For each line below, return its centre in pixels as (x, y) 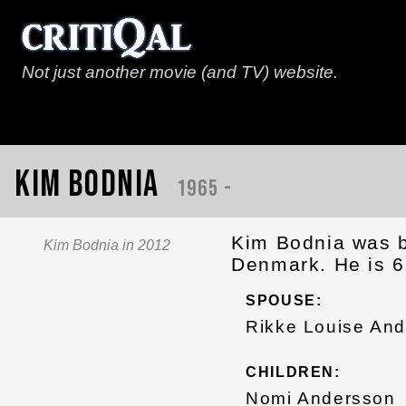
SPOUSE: (284, 301)
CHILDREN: (293, 372)
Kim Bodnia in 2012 (106, 246)
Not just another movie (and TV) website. (180, 72)
